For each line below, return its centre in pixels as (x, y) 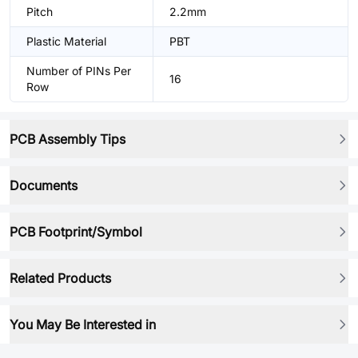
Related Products (60, 278)
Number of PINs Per (79, 71)
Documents (44, 185)
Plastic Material (66, 41)
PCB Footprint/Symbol (76, 232)
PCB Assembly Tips (68, 139)
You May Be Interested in (83, 324)
